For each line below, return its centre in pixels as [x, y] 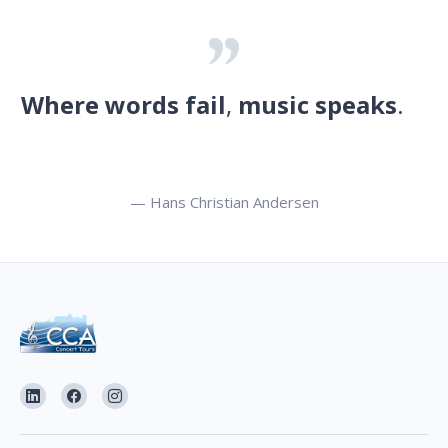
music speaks [317, 104]
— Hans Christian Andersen [224, 201]
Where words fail [123, 104]
